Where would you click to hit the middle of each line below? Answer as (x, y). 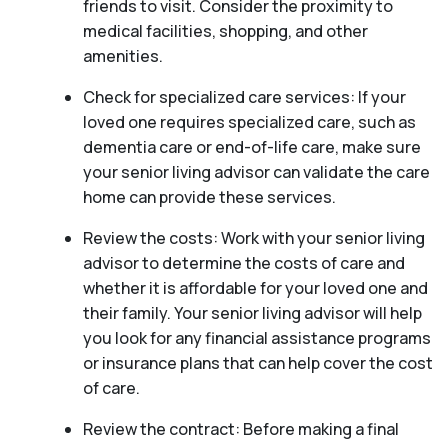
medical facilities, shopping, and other (225, 30)
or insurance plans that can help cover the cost (257, 362)
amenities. (122, 55)
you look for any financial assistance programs (256, 337)
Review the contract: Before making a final (240, 428)
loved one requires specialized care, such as (249, 121)
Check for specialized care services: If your (244, 96)
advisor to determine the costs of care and (243, 262)
